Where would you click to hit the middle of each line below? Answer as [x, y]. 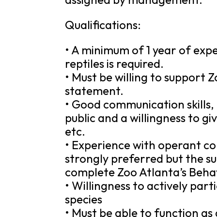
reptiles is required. [115, 63]
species [84, 199]
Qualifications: [103, 25]
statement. [94, 91]
